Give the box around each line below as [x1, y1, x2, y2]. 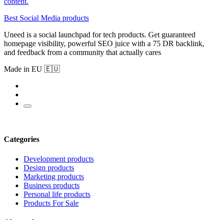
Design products [24, 163, 74, 172]
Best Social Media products [4, 13, 89, 22]
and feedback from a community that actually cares [4, 48, 161, 56]
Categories [4, 135, 39, 144]
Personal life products [24, 190, 90, 198]
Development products [24, 154, 94, 163]
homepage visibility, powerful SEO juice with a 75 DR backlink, [4, 39, 204, 48]
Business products [24, 181, 80, 190]
